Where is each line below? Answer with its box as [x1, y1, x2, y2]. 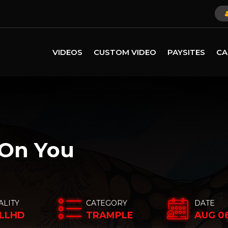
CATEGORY [86, 198, 127, 208]
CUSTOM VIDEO [94, 47, 156, 57]
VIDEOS [52, 47, 82, 57]
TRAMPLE [86, 210, 133, 221]
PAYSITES [167, 47, 205, 57]
